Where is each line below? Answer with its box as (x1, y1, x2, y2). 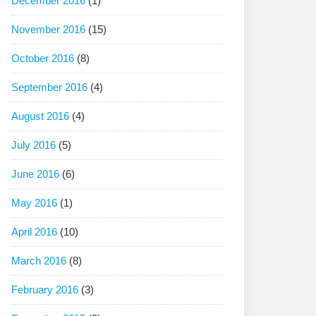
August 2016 (11, 110, 69, 122)
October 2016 (11, 52, 74, 64)
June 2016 (11, 168, 59, 180)
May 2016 (11, 197, 57, 209)
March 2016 (11, 255, 66, 267)
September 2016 (11, 81, 87, 93)
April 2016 (11, 226, 57, 238)
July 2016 (11, 139, 56, 151)
